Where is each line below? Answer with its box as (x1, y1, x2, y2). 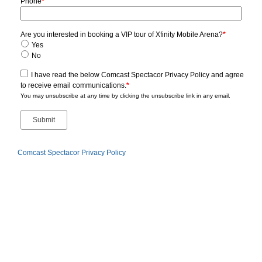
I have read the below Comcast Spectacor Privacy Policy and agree (31, 70, 244, 79)
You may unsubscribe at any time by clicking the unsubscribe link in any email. (20, 92, 230, 99)
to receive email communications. (20, 81, 126, 89)
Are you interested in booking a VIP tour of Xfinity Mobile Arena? (20, 30, 223, 39)
